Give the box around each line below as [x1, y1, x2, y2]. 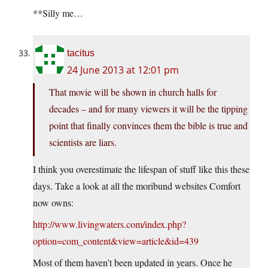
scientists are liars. [49, 136, 117, 149]
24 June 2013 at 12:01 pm [67, 63, 179, 77]
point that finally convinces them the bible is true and [49, 119, 248, 132]
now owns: [33, 196, 74, 209]
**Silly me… [33, 7, 83, 20]
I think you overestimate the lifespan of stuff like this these [33, 163, 249, 176]
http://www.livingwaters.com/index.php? [33, 218, 186, 231]
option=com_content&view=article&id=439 [33, 234, 199, 248]
